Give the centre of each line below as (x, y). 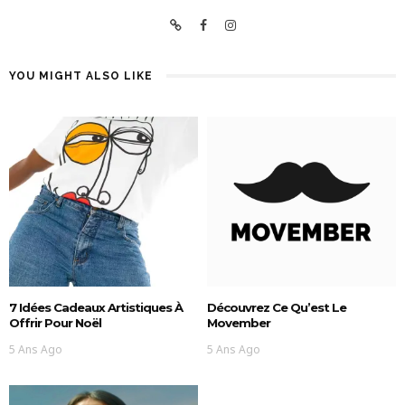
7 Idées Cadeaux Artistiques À (96, 308)
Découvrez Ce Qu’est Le (277, 308)
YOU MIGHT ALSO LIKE (81, 76)
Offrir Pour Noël (55, 323)
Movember (239, 323)
